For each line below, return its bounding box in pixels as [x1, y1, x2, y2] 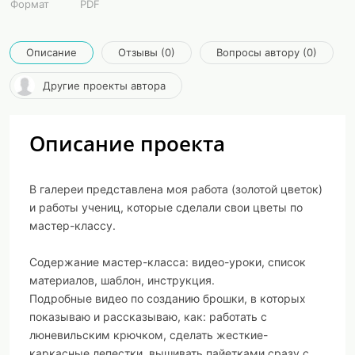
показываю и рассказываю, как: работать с [29, 310, 267, 323]
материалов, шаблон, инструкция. [29, 273, 215, 287]
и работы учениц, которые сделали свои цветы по [29, 200, 303, 214]
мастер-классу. [29, 219, 116, 232]
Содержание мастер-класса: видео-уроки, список [29, 255, 306, 269]
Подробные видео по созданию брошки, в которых [29, 292, 306, 305]
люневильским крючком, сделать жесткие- [29, 328, 268, 342]
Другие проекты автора [43, 78, 166, 92]
